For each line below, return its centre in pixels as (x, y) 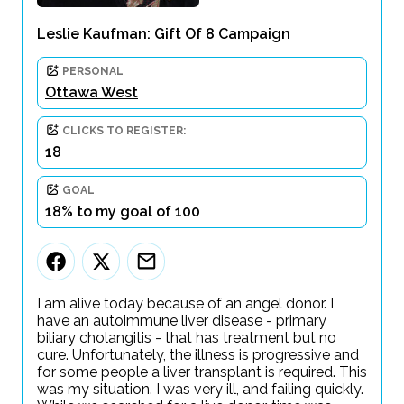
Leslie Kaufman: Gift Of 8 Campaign (164, 34)
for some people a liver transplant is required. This (202, 372)
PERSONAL (93, 71)
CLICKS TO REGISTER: (124, 131)
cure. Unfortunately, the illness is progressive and (198, 355)
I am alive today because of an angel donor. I (185, 303)
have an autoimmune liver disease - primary (182, 321)
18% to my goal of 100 (123, 211)
